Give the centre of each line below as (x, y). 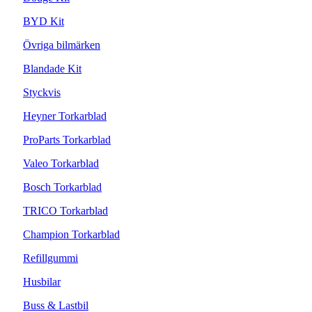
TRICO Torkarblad (65, 211)
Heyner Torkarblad (65, 116)
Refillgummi (50, 258)
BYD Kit (44, 22)
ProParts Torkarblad (67, 140)
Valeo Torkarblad (61, 164)
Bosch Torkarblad (62, 187)
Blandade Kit (52, 69)
